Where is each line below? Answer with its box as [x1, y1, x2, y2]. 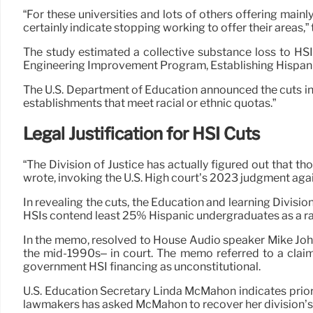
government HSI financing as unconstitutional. [23, 259, 261, 273]
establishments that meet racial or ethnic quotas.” [23, 96, 276, 110]
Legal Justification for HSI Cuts [23, 124, 260, 145]
